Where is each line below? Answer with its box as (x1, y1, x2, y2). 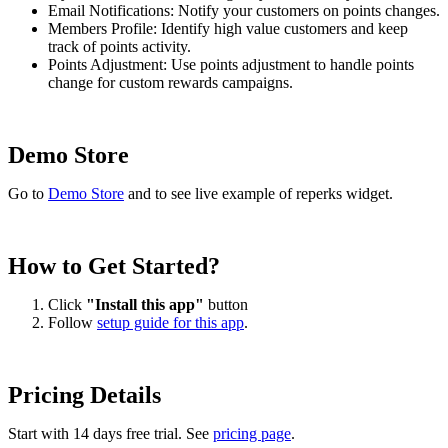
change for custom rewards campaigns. (48, 73, 293, 91)
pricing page (213, 424, 291, 442)
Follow (48, 313, 97, 331)
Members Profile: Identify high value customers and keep (48, 19, 408, 37)
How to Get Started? (8, 252, 220, 279)
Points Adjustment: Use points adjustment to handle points (48, 55, 414, 73)
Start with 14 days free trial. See (8, 424, 213, 442)
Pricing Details (8, 381, 161, 408)
